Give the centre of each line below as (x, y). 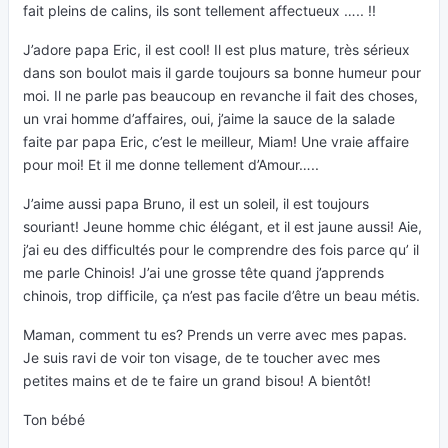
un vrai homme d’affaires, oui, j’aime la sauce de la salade (209, 118)
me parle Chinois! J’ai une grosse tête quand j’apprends (203, 272)
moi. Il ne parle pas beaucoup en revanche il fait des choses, (220, 95)
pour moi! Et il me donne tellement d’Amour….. (171, 164)
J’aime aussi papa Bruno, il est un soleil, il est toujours (196, 203)
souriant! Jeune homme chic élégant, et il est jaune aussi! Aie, (222, 226)
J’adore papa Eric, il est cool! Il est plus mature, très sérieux (216, 49)
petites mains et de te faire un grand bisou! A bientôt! (197, 380)
